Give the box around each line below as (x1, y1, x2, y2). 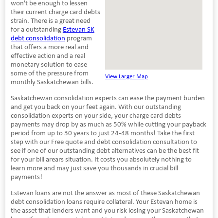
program (65, 33, 92, 42)
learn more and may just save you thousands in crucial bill (10, 163, 178, 172)
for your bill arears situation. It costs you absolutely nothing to (10, 154, 192, 163)
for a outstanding (10, 24, 63, 34)
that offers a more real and (10, 42, 89, 51)
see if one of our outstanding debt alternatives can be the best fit (10, 145, 199, 155)
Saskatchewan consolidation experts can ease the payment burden (10, 93, 205, 102)
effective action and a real (10, 51, 85, 60)
